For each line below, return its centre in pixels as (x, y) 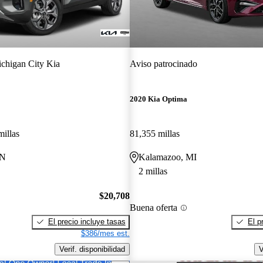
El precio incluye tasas (87, 221)
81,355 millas (154, 134)
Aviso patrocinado (163, 63)
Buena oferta (153, 208)
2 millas (153, 171)
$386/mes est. (105, 233)
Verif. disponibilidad (92, 249)
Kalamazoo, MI (167, 157)
